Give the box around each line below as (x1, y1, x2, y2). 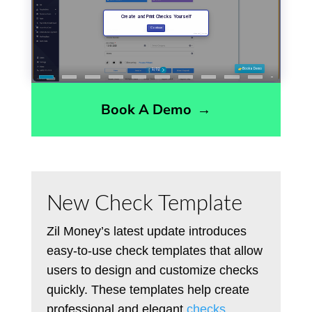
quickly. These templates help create (47, 282, 250, 297)
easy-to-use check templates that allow (47, 243, 263, 258)
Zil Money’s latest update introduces (47, 224, 247, 238)
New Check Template (47, 192, 243, 214)
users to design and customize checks (47, 263, 259, 277)
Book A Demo (100, 100, 192, 119)
